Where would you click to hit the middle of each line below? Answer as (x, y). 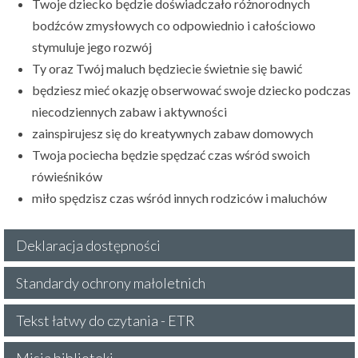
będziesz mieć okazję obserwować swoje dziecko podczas (192, 90)
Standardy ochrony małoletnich (110, 283)
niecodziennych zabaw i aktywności (130, 112)
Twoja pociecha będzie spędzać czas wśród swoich (171, 155)
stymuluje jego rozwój (92, 47)
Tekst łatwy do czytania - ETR (105, 321)
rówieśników (68, 177)
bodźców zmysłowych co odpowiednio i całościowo (174, 26)
